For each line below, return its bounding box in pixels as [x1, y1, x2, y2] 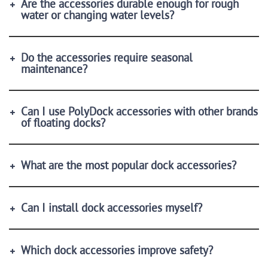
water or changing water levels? [21, 7, 174, 22]
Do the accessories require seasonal [21, 50, 193, 65]
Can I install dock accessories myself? [21, 200, 202, 215]
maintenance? [21, 61, 87, 76]
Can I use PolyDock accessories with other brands [21, 103, 258, 118]
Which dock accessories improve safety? [21, 242, 213, 257]
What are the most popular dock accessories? [21, 157, 236, 172]
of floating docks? [21, 115, 105, 130]
